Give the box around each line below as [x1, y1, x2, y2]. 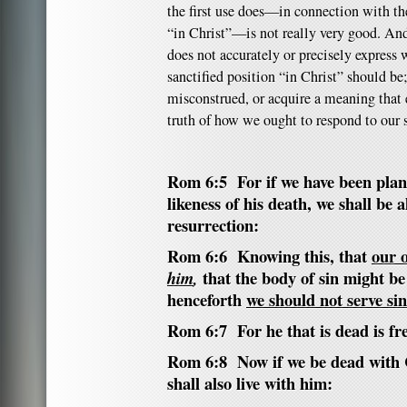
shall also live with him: [167, 371, 333, 395]
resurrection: [167, 213, 259, 237]
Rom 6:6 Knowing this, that [167, 243, 372, 268]
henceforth [167, 287, 246, 312]
